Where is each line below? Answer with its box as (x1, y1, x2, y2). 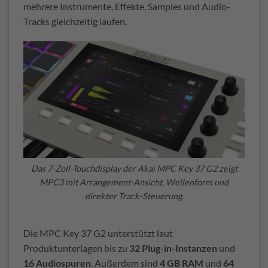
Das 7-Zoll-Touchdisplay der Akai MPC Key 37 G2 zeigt (31, 163, 237, 174)
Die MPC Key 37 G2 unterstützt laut (23, 227, 173, 239)
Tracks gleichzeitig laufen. (23, 16, 127, 28)
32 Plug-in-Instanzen (129, 242, 217, 254)
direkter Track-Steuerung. (84, 191, 184, 202)
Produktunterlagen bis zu (23, 242, 129, 254)
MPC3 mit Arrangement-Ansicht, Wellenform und (39, 177, 229, 188)
